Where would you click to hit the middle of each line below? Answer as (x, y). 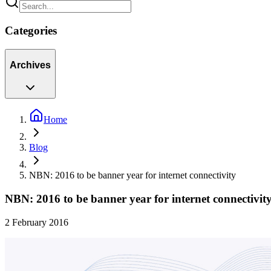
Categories (31, 31)
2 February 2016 (37, 222)
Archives (30, 65)
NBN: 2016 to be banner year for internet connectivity (132, 175)
